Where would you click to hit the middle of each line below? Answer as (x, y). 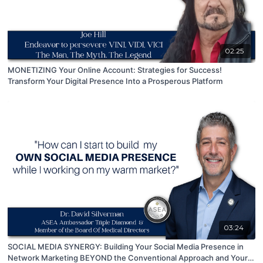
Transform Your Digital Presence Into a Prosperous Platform (115, 81)
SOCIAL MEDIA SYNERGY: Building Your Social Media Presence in (126, 247)
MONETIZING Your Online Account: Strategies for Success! (115, 70)
